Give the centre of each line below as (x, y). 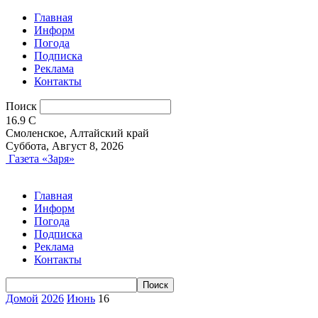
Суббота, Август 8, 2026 (65, 146)
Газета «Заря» (42, 159)
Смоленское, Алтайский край (77, 133)
